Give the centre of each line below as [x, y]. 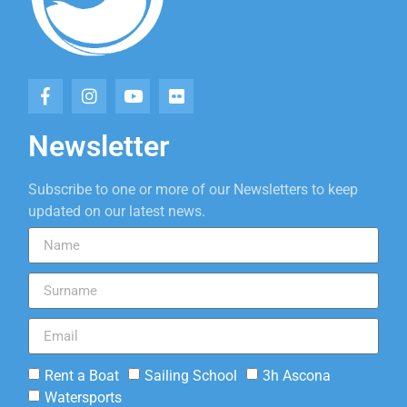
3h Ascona [297, 375]
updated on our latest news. [117, 211]
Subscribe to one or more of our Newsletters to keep [193, 189]
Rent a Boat [82, 375]
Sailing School [191, 375]
